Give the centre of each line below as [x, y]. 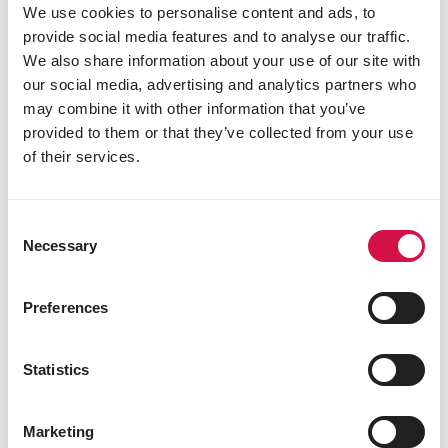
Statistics [56, 369]
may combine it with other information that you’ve [194, 108]
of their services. [81, 156]
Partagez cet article [224, 213]
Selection [37, 249]
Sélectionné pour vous [224, 367]
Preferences [66, 307]
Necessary [60, 245]
